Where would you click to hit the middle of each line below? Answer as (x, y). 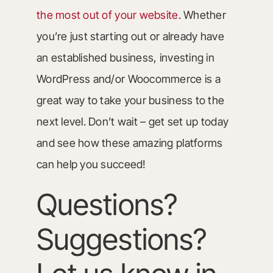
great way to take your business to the (130, 100)
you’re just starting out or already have (130, 36)
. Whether (202, 15)
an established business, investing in (125, 57)
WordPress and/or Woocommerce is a (128, 79)
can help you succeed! (91, 164)
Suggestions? (122, 239)
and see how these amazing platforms (129, 143)
